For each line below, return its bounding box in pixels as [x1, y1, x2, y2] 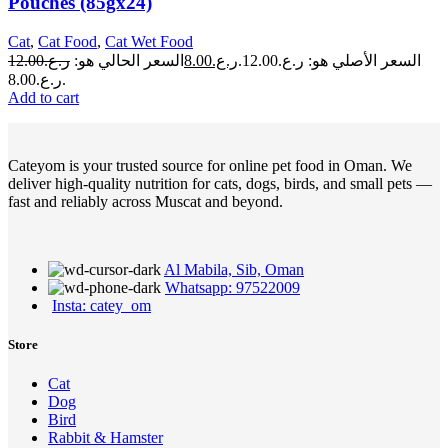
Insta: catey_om [52, 297, 151, 314]
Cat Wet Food [105, 33, 193, 50]
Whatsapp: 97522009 [165, 279, 300, 296]
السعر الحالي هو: [74, 52, 184, 69]
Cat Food [38, 33, 97, 50]
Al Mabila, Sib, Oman [164, 261, 304, 278]
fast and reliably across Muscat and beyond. [8, 193, 283, 210]
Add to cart [8, 89, 79, 106]
